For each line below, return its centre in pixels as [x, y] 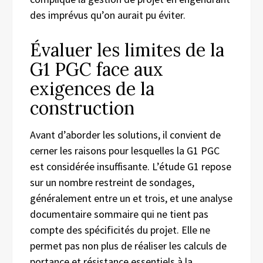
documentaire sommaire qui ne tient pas [119, 214]
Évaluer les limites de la [127, 50]
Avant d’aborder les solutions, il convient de [125, 134]
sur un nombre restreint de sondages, [112, 182]
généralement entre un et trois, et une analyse [131, 198]
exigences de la [92, 88]
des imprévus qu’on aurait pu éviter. [108, 15]
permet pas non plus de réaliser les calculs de [128, 245]
